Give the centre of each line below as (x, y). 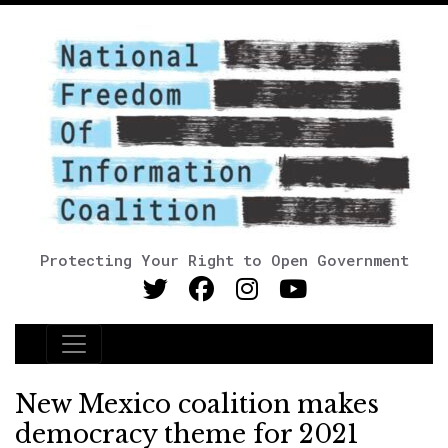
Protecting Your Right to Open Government (224, 260)
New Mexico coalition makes (197, 404)
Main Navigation (139, 356)
